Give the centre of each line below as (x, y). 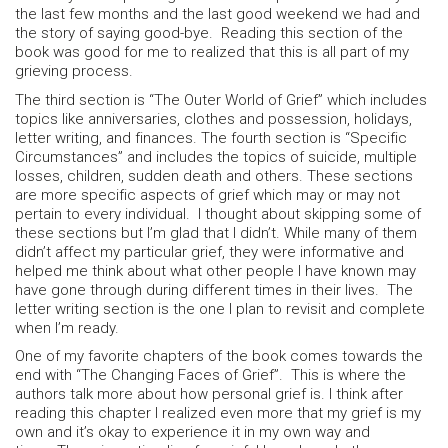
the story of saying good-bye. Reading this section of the (209, 33)
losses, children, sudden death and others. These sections (214, 175)
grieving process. (76, 71)
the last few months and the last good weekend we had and (217, 14)
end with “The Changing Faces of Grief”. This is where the (210, 375)
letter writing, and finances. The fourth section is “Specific (211, 137)
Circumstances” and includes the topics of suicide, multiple (216, 156)
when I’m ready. (67, 327)
